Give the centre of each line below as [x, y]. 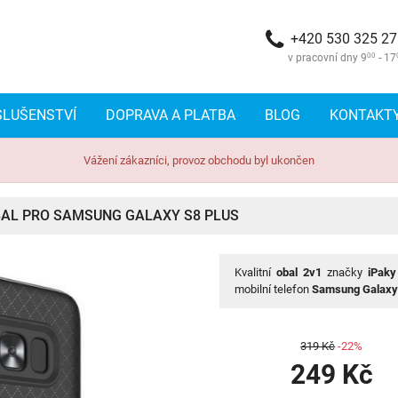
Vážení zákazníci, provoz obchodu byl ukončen [199, 160]
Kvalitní [255, 273]
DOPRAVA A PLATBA [171, 115]
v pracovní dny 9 [328, 57]
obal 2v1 [299, 273]
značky [344, 273]
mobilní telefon [274, 290]
